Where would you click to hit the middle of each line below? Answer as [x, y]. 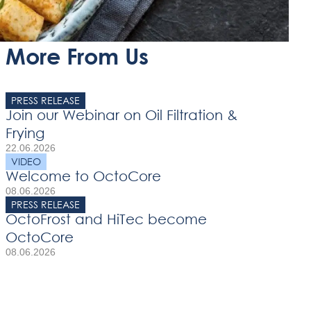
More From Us [77, 56]
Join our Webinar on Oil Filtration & [121, 115]
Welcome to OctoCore [83, 176]
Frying [25, 133]
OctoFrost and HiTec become [106, 219]
